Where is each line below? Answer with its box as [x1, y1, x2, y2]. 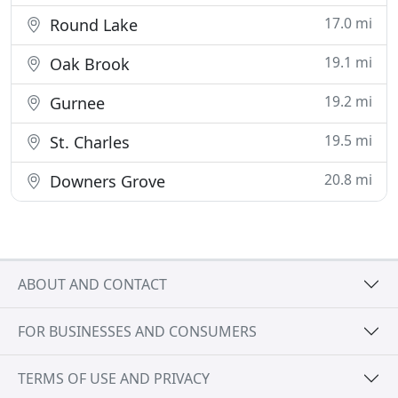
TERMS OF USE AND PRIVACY [18, 368, 210, 388]
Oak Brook [45, 53, 130, 75]
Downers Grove [45, 171, 165, 192]
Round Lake [45, 14, 138, 36]
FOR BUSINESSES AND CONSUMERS [18, 321, 257, 341]
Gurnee [45, 92, 105, 114]
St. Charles [45, 131, 130, 153]
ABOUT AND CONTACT [18, 274, 167, 294]
